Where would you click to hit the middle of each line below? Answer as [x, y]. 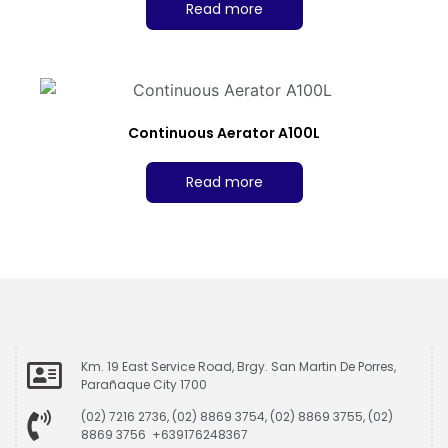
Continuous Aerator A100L [224, 132]
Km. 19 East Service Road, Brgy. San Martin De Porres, [238, 366]
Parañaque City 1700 [143, 384]
